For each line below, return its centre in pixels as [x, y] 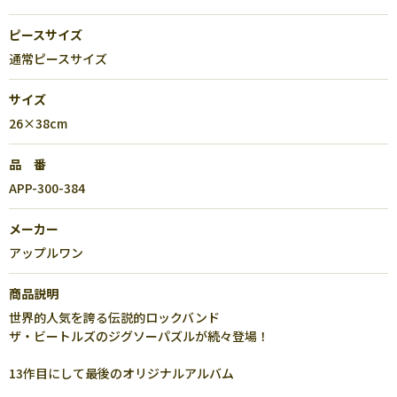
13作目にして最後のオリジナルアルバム [121, 373]
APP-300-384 [47, 188]
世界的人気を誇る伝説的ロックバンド [114, 317]
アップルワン [46, 253]
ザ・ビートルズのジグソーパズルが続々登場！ [139, 336]
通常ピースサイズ [58, 58]
